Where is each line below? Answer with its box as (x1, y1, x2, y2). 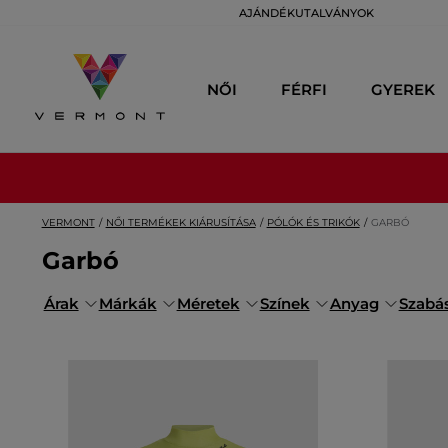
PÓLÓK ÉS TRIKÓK (266, 216, 360, 229)
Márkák (98, 294, 157, 313)
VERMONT (41, 216, 95, 229)
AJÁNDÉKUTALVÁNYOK (239, 6, 374, 20)
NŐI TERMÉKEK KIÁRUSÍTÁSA (105, 216, 256, 229)
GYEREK (371, 79, 435, 99)
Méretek (176, 294, 240, 313)
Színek (259, 294, 310, 313)
